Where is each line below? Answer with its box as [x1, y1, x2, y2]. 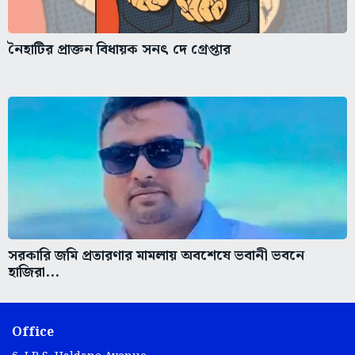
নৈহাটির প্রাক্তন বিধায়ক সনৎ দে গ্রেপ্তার [8, 38, 231, 62]
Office [12, 323, 54, 343]
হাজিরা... [8, 261, 59, 284]
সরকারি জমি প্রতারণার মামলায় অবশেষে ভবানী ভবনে [8, 244, 304, 268]
